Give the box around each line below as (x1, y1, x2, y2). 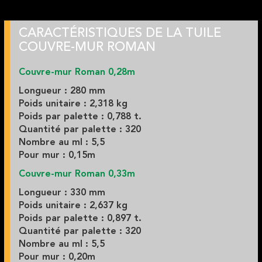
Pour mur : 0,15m (18, 151, 95, 161)
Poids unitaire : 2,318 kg (18, 99, 127, 109)
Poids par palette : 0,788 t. (18, 112, 142, 122)
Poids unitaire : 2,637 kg (18, 201, 127, 211)
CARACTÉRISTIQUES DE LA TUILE (18, 27, 221, 40)
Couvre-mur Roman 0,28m (18, 68, 135, 78)
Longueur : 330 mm (18, 188, 105, 198)
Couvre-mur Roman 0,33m (18, 170, 135, 180)
